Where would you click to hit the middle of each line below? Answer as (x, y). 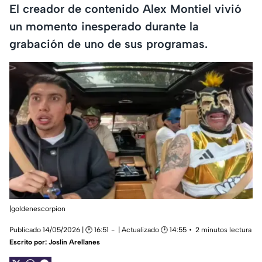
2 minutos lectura (223, 230)
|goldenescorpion (37, 209)
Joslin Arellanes (74, 242)
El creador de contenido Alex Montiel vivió (125, 8)
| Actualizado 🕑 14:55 (152, 230)
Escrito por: (29, 242)
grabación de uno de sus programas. (108, 44)
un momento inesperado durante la (104, 26)
